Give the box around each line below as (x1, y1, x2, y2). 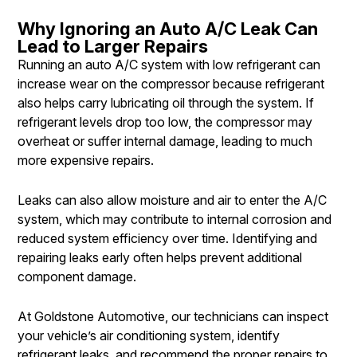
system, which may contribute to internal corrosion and (18, 211, 331, 228)
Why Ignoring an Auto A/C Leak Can (18, 18, 318, 40)
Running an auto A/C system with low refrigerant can (18, 57, 320, 73)
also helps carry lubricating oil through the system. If (18, 95, 314, 112)
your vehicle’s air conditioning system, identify (18, 328, 280, 344)
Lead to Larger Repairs (18, 36, 208, 57)
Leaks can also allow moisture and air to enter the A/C (18, 192, 327, 209)
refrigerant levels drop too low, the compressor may (18, 114, 312, 131)
